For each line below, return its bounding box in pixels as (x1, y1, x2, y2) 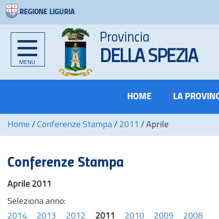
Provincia (100, 31, 150, 45)
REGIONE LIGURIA (20, 8, 75, 16)
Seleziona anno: (7, 197, 66, 206)
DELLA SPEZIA (100, 48, 197, 67)
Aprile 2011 (7, 180, 51, 189)
